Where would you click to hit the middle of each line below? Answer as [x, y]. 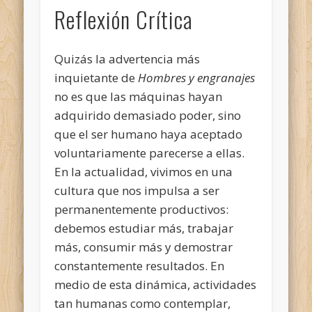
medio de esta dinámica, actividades [156, 284]
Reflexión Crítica [124, 19]
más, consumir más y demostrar [144, 247]
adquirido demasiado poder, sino [148, 115]
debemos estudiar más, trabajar [144, 228]
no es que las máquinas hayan [139, 96]
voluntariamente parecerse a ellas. [150, 153]
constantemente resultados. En [140, 265]
